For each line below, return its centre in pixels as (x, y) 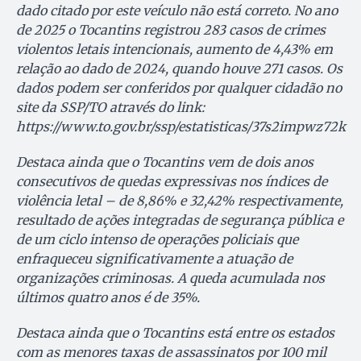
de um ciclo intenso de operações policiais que (157, 239)
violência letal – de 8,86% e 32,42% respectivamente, (180, 200)
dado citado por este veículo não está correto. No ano (177, 10)
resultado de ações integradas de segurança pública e (180, 220)
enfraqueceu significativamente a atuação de (154, 258)
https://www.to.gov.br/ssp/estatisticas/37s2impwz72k (181, 126)
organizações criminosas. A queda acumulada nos (170, 278)
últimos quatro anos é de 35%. (108, 297)
